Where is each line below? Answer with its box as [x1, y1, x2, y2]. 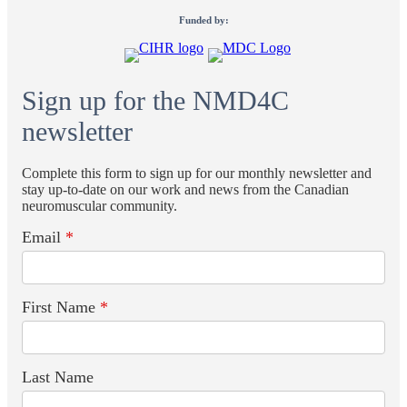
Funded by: [178, 14, 229, 25]
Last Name [22, 367, 94, 386]
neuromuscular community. [22, 197, 177, 213]
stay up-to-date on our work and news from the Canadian [22, 181, 349, 197]
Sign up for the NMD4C [22, 84, 289, 115]
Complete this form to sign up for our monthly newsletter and [22, 164, 372, 181]
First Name [22, 297, 100, 316]
